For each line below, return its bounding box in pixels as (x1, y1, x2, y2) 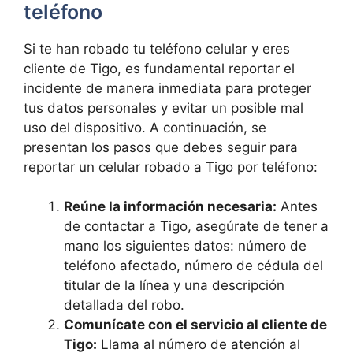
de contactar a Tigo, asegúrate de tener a (64, 218, 329, 234)
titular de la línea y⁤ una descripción (64, 277, 284, 293)
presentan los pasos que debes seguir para (24, 139, 298, 155)
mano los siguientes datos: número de (64, 238, 307, 254)
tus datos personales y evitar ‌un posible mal (24, 99, 303, 116)
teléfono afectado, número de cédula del (64, 258, 323, 273)
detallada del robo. (64, 297, 184, 313)
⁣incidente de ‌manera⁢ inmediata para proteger (24, 80, 311, 96)
